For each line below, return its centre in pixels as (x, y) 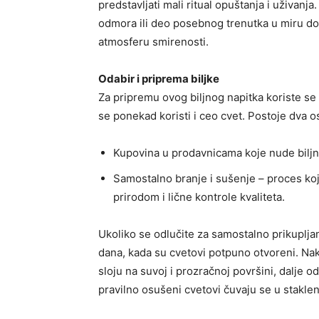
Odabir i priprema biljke (159, 79)
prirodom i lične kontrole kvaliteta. (199, 197)
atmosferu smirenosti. (153, 42)
